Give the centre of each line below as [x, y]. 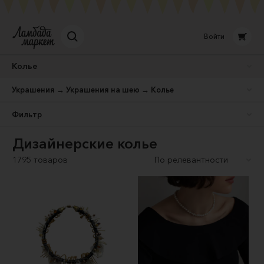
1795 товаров [40, 160]
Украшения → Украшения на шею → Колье [93, 90]
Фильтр [27, 114]
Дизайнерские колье [85, 143]
